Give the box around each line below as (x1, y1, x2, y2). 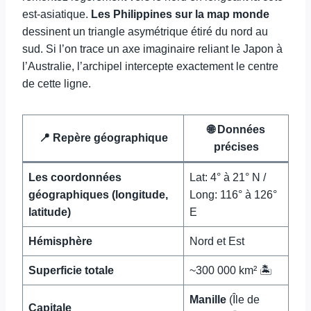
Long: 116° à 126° (190, 189, 277, 201)
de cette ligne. (22, 78, 91, 90)
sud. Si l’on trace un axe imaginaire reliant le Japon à (22, 43, 283, 55)
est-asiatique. (22, 8, 91, 20)
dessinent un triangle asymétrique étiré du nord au (22, 26, 268, 37)
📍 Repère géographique (38, 132, 168, 144)
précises (213, 141, 259, 153)
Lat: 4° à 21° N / (190, 171, 266, 183)
